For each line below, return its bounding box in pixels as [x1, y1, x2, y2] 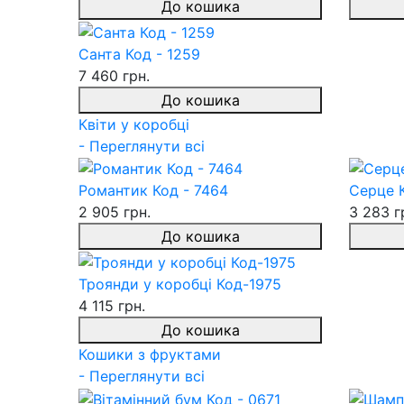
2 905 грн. [78, 203, 151, 222]
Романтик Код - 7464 [78, 181, 228, 200]
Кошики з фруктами [78, 345, 221, 364]
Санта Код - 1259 [78, 44, 200, 63]
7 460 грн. [78, 66, 150, 85]
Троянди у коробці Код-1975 [78, 275, 281, 294]
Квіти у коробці [78, 115, 189, 133]
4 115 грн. [78, 297, 145, 316]
